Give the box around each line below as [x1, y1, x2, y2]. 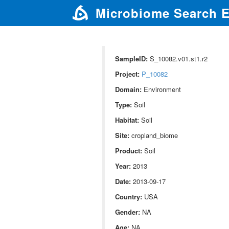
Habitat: [114, 115, 139, 125]
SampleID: [114, 54, 148, 63]
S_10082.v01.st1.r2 [147, 54, 208, 63]
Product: [114, 146, 142, 155]
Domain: [114, 84, 142, 94]
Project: [114, 69, 140, 79]
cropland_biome [129, 130, 178, 140]
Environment [141, 84, 181, 94]
